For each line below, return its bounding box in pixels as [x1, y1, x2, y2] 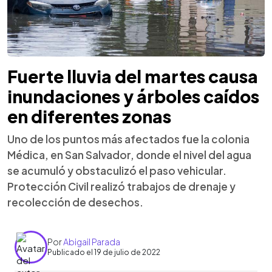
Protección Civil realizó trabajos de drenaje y [7, 179, 236, 193]
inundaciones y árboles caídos [7, 85, 259, 107]
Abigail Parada [63, 236, 120, 247]
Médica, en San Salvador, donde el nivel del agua [7, 148, 251, 161]
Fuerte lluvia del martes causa [7, 65, 258, 87]
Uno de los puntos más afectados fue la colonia [7, 132, 250, 146]
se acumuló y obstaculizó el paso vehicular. [7, 163, 226, 177]
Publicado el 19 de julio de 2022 [47, 248, 160, 257]
